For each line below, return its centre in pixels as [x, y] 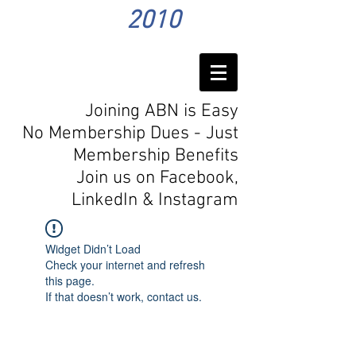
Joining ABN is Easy [162, 111]
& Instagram [188, 200]
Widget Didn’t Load [93, 249]
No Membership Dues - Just [130, 133]
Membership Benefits [156, 156]
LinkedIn [104, 200]
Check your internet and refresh [125, 265]
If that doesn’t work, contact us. [124, 296]
